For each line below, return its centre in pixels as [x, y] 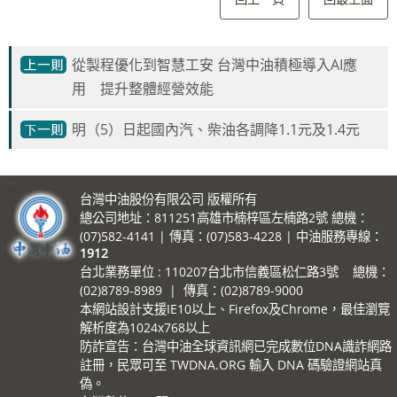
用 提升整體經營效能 [143, 88]
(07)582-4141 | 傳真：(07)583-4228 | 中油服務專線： [231, 236]
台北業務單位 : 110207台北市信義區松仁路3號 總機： [235, 271]
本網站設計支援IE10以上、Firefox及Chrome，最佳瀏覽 [235, 308]
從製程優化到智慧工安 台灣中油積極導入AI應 [214, 64]
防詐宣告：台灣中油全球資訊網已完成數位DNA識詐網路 [236, 346]
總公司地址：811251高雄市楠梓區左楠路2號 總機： [224, 217]
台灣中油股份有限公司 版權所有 [168, 198]
